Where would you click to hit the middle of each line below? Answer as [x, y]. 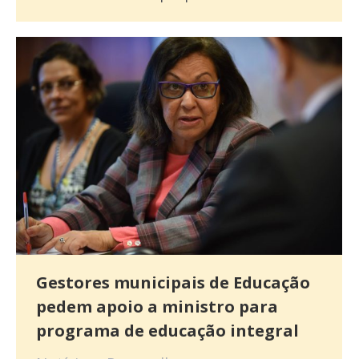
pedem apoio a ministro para [157, 306]
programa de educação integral [167, 330]
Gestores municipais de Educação [173, 282]
